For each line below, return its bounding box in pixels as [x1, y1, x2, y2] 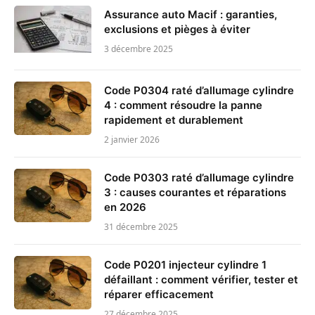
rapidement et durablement [104, 112, 243, 127]
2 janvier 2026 [104, 133, 160, 146]
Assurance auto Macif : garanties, [104, 7, 277, 21]
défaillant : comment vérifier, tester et [104, 272, 298, 286]
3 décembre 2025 [104, 42, 173, 55]
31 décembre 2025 [104, 220, 178, 233]
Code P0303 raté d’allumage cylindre [104, 170, 294, 184]
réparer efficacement [104, 287, 214, 301]
